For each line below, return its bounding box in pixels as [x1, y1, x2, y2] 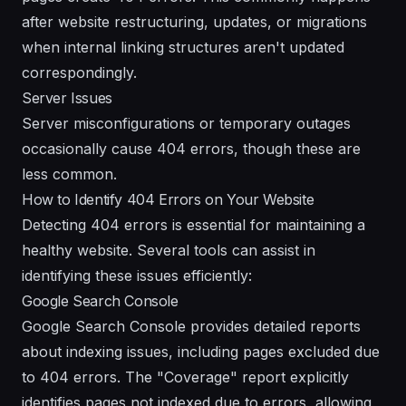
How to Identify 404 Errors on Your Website [22, 189, 314, 208]
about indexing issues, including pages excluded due [22, 342, 380, 361]
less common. [22, 164, 117, 183]
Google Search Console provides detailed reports [22, 316, 361, 335]
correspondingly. [22, 63, 137, 82]
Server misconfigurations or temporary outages [22, 113, 351, 132]
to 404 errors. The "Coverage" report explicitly [22, 367, 349, 386]
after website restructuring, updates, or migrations [22, 12, 367, 31]
